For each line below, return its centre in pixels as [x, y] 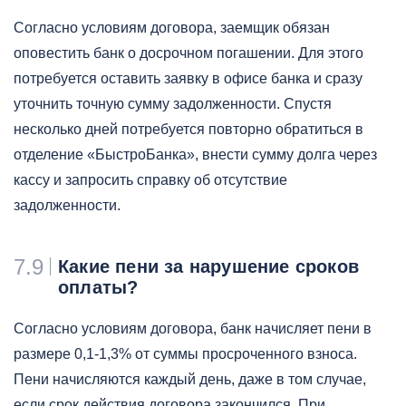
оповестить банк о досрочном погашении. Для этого [188, 53]
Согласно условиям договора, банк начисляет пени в [193, 329]
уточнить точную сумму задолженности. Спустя [173, 104]
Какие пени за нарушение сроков [209, 266]
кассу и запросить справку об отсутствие [150, 180]
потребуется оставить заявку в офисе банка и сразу [188, 78]
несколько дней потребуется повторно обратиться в [188, 129]
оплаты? [98, 287]
